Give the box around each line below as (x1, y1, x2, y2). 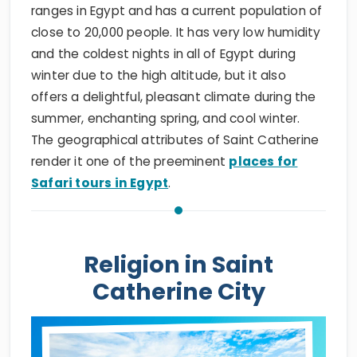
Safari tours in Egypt (31, 175, 169, 192)
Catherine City (92, 276, 265, 308)
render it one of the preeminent (31, 153, 229, 171)
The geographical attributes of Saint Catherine (31, 131, 320, 149)
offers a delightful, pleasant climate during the (31, 88, 316, 106)
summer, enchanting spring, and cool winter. (31, 110, 300, 127)
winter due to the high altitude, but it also (31, 67, 286, 84)
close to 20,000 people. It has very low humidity (31, 24, 321, 41)
